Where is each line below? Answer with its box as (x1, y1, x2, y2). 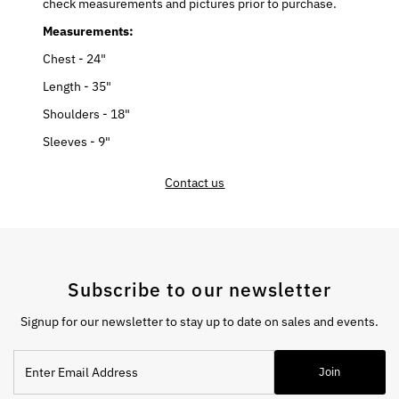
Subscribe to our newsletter (67, 276, 332, 302)
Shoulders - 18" (43, 105, 131, 122)
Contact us (165, 174, 225, 191)
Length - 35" (43, 77, 112, 94)
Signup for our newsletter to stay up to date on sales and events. (20, 313, 379, 330)
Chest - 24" (43, 50, 107, 67)
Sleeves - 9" (43, 133, 111, 150)
